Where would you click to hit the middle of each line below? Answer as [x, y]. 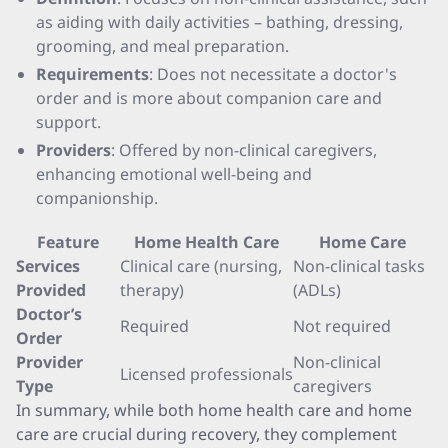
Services [48, 266]
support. [68, 122]
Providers [73, 150]
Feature [68, 242]
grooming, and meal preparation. [162, 46]
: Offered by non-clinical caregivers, [244, 150]
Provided [51, 290]
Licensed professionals [206, 374]
